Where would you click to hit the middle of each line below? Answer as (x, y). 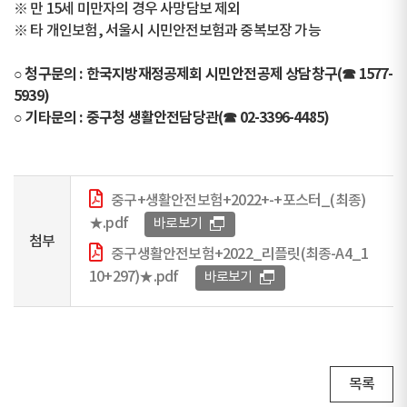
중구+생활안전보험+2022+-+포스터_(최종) (238, 200)
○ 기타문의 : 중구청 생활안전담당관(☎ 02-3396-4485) (172, 118)
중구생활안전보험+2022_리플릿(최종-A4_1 (240, 254)
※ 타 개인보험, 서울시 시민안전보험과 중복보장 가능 (167, 30)
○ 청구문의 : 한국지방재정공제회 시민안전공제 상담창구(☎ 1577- (203, 74)
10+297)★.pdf (134, 277)
